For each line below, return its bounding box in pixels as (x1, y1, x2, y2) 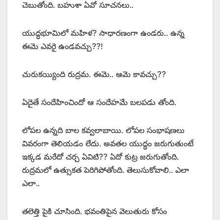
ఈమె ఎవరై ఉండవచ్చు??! (22, 41, 103, 52)
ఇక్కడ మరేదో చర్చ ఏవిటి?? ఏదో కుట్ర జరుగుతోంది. (22, 152, 179, 162)
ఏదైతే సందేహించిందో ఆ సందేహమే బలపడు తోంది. (22, 97, 176, 108)
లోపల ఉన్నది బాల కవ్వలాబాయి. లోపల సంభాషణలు (22, 125, 185, 136)
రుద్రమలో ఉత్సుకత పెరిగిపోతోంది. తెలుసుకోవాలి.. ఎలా (22, 165, 189, 175)
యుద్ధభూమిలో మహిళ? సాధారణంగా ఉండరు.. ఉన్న (22, 28, 185, 38)
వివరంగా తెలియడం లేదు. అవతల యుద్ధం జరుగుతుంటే (22, 138, 193, 149)
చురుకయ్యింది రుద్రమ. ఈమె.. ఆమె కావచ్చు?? (22, 69, 166, 80)
